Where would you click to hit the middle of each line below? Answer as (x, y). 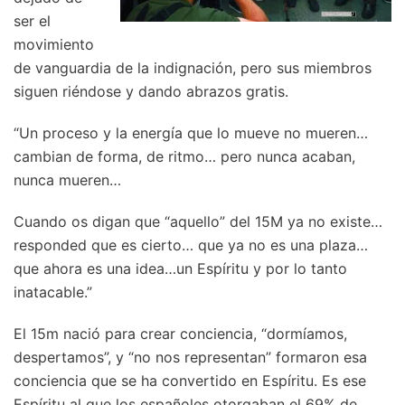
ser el (32, 21)
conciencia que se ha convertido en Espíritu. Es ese (190, 381)
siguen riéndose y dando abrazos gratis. (151, 92)
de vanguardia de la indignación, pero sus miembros (193, 68)
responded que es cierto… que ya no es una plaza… (191, 245)
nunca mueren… (67, 180)
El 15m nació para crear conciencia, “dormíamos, (180, 334)
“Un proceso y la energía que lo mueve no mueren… (191, 133)
